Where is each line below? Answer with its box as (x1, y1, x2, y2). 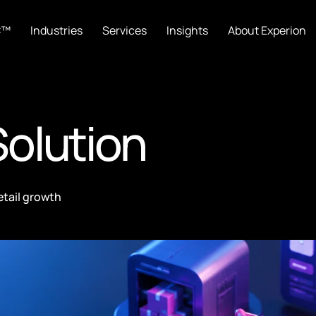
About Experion (228, 23, 307, 38)
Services (102, 23, 147, 38)
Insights (166, 23, 209, 38)
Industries (30, 23, 83, 38)
